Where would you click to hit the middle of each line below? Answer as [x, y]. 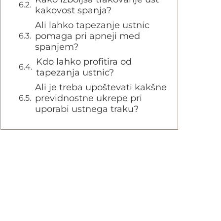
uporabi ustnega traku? [87, 109]
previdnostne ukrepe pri [89, 98]
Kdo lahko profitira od [84, 62]
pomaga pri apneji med [88, 36]
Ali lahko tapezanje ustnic [92, 25]
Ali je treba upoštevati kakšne [101, 87]
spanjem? [57, 47]
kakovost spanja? [73, 10]
